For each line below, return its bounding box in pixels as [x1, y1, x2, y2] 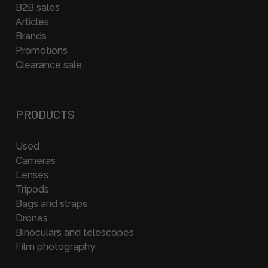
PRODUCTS [16, 107, 75, 121]
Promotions [16, 45, 68, 56]
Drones [16, 212, 48, 224]
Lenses [16, 169, 48, 181]
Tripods [16, 184, 49, 195]
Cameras [16, 155, 56, 166]
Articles [16, 16, 49, 28]
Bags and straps [16, 198, 87, 209]
